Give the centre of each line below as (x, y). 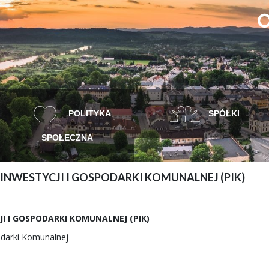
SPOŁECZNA (67, 138)
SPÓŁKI (223, 113)
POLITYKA (88, 113)
